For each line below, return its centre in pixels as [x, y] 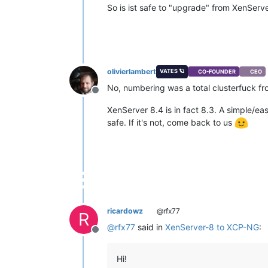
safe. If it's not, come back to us [171, 122]
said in [150, 227]
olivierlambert [132, 71]
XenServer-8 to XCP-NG [212, 227]
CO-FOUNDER [217, 72]
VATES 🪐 [172, 71]
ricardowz [125, 211]
